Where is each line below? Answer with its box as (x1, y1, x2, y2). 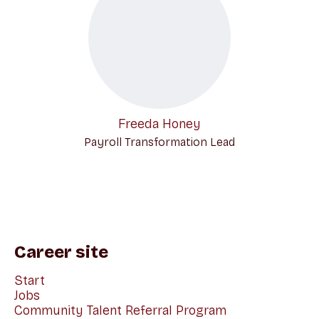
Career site (14, 242, 108, 262)
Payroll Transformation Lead (84, 135, 235, 149)
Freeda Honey (118, 116, 201, 132)
